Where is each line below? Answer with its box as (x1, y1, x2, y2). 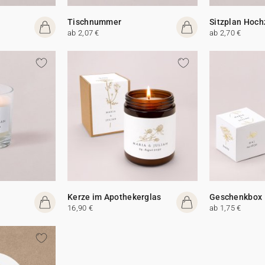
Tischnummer (67, 17, 122, 27)
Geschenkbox (209, 192, 263, 202)
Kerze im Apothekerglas (67, 192, 161, 202)
